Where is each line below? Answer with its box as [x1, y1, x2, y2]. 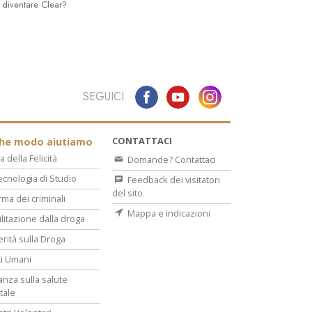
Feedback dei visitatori [125, 173, 220, 187]
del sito [112, 187, 143, 200]
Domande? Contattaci [125, 153, 216, 166]
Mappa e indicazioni [125, 207, 210, 220]
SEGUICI [82, 88, 124, 105]
